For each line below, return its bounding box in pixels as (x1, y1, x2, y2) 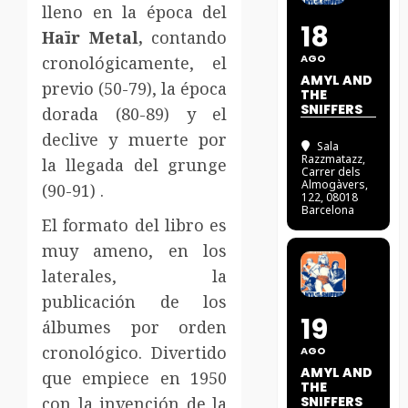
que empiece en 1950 (42, 367, 228, 390)
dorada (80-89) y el (42, 103, 228, 126)
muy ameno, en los (42, 240, 228, 262)
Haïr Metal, (42, 26, 143, 49)
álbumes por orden (42, 316, 228, 339)
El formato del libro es (42, 214, 228, 237)
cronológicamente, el (42, 52, 228, 75)
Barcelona (301, 202, 355, 219)
